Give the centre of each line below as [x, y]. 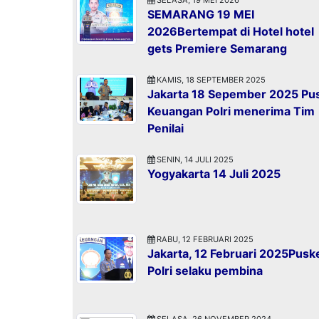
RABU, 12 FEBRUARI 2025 [204, 239]
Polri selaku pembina [205, 270]
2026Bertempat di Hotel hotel [231, 31]
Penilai [166, 128]
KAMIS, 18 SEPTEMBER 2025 [210, 79]
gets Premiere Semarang [217, 48]
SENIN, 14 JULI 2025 [194, 159]
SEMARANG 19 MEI [201, 14]
